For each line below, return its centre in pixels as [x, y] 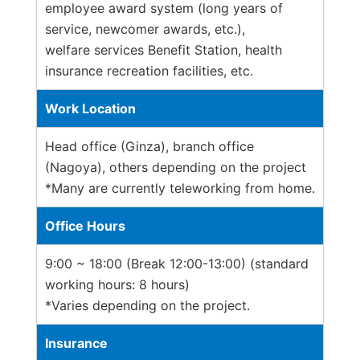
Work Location [90, 108]
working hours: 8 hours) [117, 284]
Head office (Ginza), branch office [149, 146]
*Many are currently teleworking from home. [180, 188]
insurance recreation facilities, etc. [149, 70]
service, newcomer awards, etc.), [145, 29]
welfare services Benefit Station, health [164, 49]
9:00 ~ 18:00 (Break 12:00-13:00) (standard [177, 263]
